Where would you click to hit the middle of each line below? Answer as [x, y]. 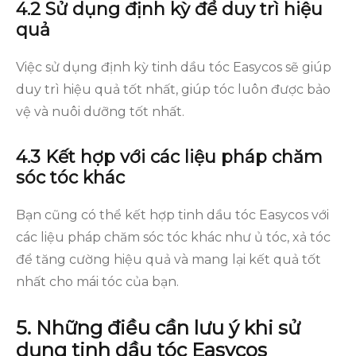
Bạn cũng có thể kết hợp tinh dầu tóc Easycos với [172, 215]
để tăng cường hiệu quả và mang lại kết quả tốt [168, 259]
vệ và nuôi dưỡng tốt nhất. [100, 112]
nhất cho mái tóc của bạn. [97, 282]
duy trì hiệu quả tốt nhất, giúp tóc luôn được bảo [173, 89]
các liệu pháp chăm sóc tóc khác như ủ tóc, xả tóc [173, 237]
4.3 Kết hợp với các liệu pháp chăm [169, 157]
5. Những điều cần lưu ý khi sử [158, 328]
